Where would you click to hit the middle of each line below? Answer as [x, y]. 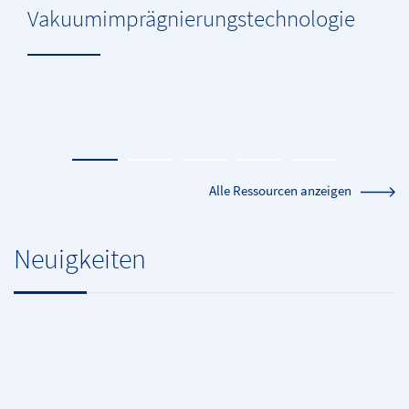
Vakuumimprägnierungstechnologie [191, 19]
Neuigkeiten [80, 258]
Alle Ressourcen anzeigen [280, 191]
